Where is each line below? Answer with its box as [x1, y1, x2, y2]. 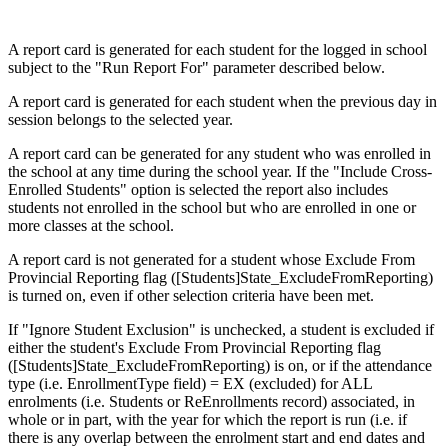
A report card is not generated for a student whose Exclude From [8, 251, 415, 269]
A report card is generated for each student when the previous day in [8, 93, 437, 111]
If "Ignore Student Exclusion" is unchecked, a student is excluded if [8, 321, 434, 339]
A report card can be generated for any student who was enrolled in [8, 145, 431, 163]
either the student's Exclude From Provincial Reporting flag [8, 339, 381, 357]
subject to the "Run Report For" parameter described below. [8, 59, 385, 77]
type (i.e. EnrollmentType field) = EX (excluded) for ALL [8, 375, 372, 393]
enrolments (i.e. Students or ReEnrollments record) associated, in [8, 393, 415, 411]
